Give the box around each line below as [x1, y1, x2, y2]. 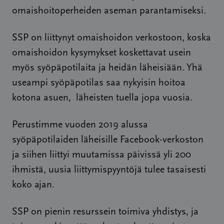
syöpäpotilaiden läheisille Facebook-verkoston [12, 135, 203, 145]
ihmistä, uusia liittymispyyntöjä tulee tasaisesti [12, 165, 206, 175]
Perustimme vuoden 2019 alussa [12, 120, 148, 130]
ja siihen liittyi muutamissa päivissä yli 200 [12, 150, 191, 160]
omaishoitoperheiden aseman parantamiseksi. [12, 6, 206, 16]
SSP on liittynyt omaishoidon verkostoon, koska [12, 33, 211, 43]
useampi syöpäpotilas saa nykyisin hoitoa [12, 78, 185, 88]
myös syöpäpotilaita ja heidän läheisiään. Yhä [12, 63, 202, 73]
